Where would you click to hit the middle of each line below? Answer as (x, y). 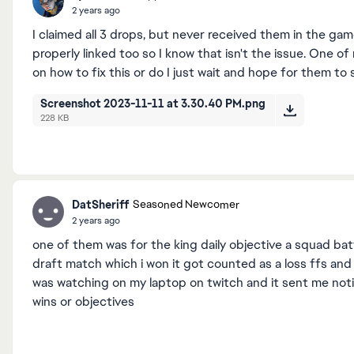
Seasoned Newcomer (186, 205)
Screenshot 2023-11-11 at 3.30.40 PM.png (154, 104)
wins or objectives (83, 301)
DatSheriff (100, 204)
